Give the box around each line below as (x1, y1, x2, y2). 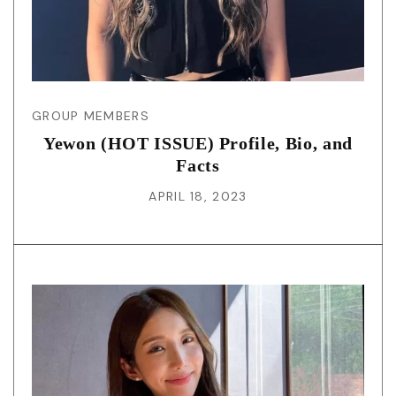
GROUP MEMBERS (32, 107, 149, 124)
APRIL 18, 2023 (148, 187, 247, 204)
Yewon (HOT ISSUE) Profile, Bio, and (43, 133, 353, 153)
